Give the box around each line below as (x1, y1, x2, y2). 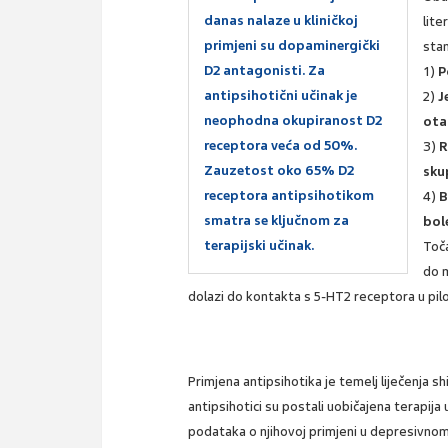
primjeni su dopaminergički (204, 36, 381, 54)
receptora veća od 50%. (204, 136, 358, 154)
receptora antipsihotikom (204, 186, 375, 204)
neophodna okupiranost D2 (204, 111, 383, 129)
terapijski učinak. (204, 236, 315, 254)
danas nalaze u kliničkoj (204, 11, 359, 29)
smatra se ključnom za (204, 211, 350, 229)
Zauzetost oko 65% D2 (204, 161, 355, 179)
